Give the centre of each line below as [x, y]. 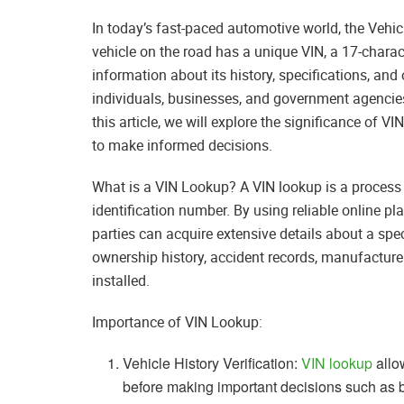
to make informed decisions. [182, 146]
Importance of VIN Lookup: [177, 322]
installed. [121, 281]
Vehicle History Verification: [212, 363]
